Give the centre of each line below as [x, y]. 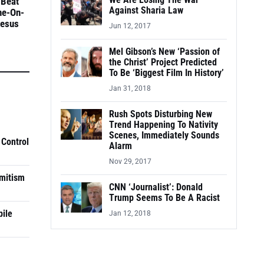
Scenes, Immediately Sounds [164, 136]
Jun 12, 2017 [130, 26]
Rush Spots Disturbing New [161, 114]
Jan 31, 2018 [130, 88]
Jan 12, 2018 [130, 213]
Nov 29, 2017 [130, 161]
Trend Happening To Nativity [164, 125]
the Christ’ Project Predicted [163, 62]
